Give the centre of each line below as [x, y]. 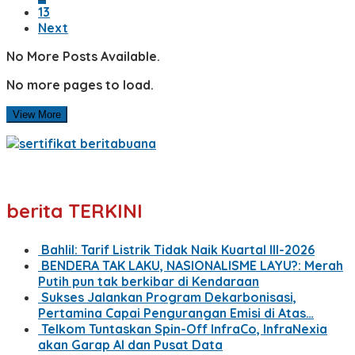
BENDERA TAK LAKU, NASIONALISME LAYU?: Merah [192, 265]
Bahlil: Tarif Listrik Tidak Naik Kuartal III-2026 [178, 249]
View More [37, 114]
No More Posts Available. [83, 56]
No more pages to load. [80, 84]
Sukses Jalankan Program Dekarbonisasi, [169, 297]
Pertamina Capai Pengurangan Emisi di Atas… [176, 313]
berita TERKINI [74, 210]
